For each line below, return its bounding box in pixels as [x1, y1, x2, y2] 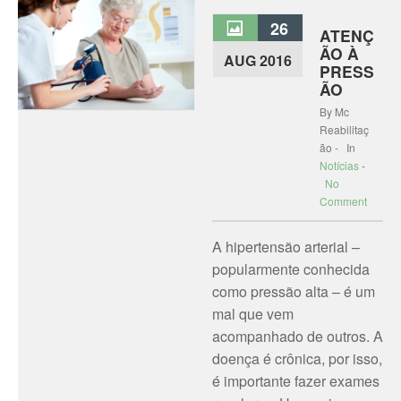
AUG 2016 [223, 50, 292, 71]
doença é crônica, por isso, [211, 348, 382, 369]
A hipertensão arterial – [211, 236, 360, 257]
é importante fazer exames [211, 371, 380, 391]
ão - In [319, 140, 355, 155]
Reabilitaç [319, 122, 369, 137]
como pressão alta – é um [211, 281, 375, 302]
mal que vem [211, 303, 294, 324]
